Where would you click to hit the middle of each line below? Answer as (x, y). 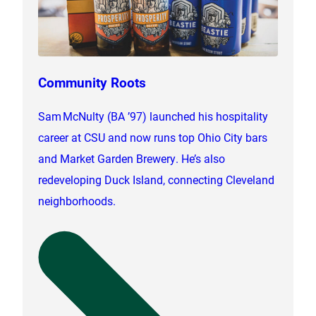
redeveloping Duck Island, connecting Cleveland (157, 179)
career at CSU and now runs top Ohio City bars (153, 137)
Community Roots (92, 82)
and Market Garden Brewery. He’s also (132, 158)
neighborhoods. (77, 200)
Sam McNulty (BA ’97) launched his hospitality (153, 116)
